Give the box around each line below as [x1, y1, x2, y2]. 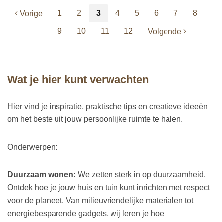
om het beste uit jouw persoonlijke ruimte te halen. [7, 115, 183, 124]
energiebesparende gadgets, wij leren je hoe [7, 209, 164, 218]
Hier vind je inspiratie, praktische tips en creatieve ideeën [7, 102, 208, 111]
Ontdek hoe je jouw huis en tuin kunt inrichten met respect [7, 183, 210, 192]
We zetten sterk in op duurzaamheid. [76, 170, 206, 179]
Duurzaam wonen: [7, 170, 76, 179]
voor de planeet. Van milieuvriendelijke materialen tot [7, 196, 193, 205]
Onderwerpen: [7, 143, 57, 152]
